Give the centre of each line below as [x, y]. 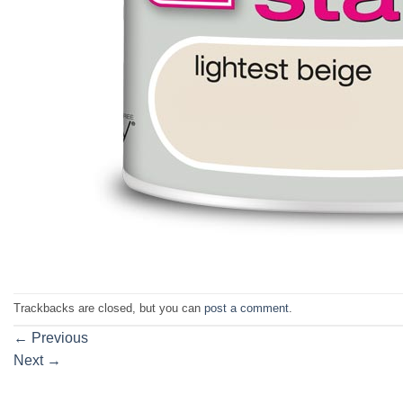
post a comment [246, 308]
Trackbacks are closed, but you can [109, 308]
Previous [58, 337]
